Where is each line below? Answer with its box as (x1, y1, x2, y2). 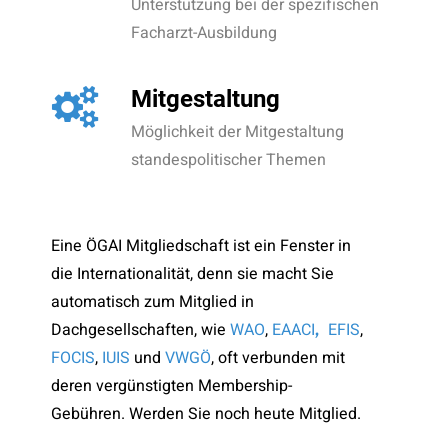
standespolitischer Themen (130, 147, 326, 172)
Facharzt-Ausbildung (130, 21, 277, 46)
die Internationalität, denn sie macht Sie (50, 262, 334, 287)
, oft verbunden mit (210, 346, 345, 371)
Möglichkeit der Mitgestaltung (130, 119, 344, 144)
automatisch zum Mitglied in (50, 290, 254, 315)
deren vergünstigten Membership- (50, 374, 292, 399)
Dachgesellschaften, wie (50, 318, 230, 343)
